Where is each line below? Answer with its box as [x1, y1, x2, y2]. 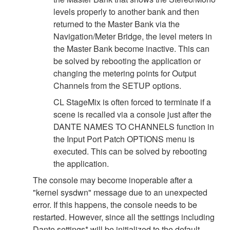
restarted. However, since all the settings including [33, 211, 215, 223]
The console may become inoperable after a [33, 174, 193, 186]
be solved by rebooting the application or [53, 55, 201, 67]
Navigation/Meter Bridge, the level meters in [53, 30, 212, 43]
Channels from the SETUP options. [53, 80, 181, 92]
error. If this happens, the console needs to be [33, 199, 197, 211]
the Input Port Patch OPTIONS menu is [53, 133, 195, 145]
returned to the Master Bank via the [53, 18, 180, 30]
